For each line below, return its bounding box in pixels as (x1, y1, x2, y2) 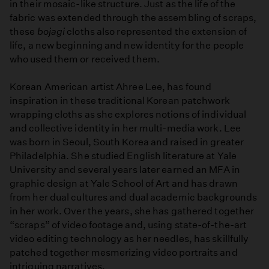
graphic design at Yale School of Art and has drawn (10, 177, 238, 189)
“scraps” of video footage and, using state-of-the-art (10, 219, 247, 231)
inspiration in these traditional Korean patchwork (10, 94, 230, 106)
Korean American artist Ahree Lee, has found (10, 80, 212, 92)
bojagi (37, 25, 65, 37)
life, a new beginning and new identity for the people (10, 39, 244, 51)
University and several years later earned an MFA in (10, 163, 240, 175)
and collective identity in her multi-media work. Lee (10, 122, 241, 134)
